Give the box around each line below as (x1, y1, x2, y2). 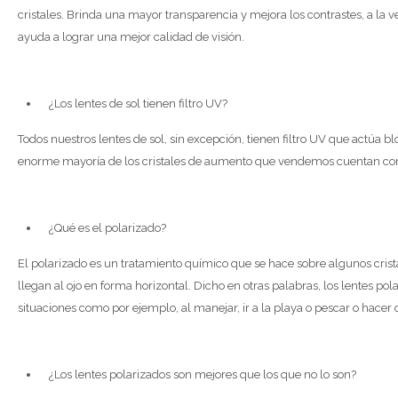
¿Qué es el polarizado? (49, 221, 166, 235)
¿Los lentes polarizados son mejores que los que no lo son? (49, 368, 356, 381)
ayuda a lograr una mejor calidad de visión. (18, 30, 244, 44)
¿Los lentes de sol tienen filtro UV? (49, 97, 227, 110)
